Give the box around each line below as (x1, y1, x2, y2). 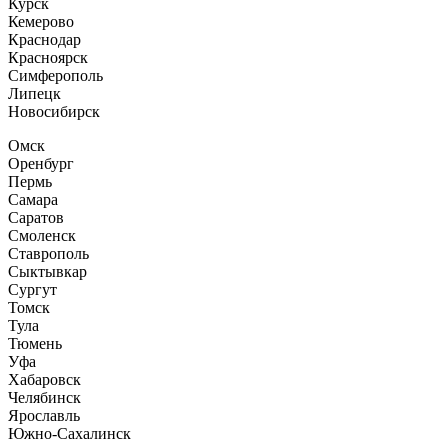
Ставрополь (8, 244, 89, 262)
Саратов (8, 208, 64, 226)
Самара (8, 190, 58, 208)
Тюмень (8, 334, 62, 352)
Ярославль (8, 406, 80, 424)
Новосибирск (8, 102, 100, 120)
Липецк (8, 84, 61, 102)
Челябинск (8, 388, 81, 406)
